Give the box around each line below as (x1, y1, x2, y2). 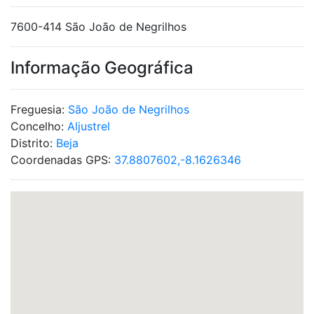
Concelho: (11, 119, 67, 133)
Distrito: (11, 136, 56, 150)
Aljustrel (67, 119, 110, 133)
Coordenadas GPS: (11, 153, 114, 167)
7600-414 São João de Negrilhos (11, 20, 186, 34)
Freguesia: (11, 102, 68, 116)
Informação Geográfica (11, 57, 193, 78)
